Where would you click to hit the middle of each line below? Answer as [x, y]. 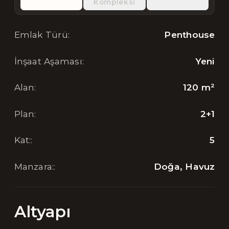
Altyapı [42, 212]
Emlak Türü [41, 35]
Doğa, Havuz [184, 166]
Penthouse [190, 35]
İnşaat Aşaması [48, 61]
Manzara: [34, 166]
